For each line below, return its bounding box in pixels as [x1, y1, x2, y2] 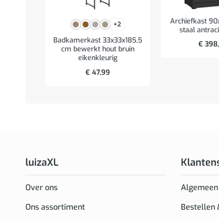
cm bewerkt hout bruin [61, 44, 134, 54]
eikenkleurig [78, 53, 117, 63]
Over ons [25, 182, 58, 193]
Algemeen [180, 182, 218, 193]
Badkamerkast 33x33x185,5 [53, 36, 142, 45]
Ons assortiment [25, 202, 85, 213]
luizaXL [25, 155, 59, 169]
